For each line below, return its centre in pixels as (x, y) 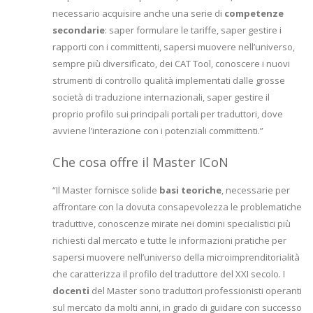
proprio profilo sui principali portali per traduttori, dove (168, 114)
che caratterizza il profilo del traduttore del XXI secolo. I (169, 274)
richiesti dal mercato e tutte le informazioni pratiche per (169, 241)
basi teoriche (190, 190)
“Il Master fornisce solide (106, 190)
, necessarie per (256, 190)
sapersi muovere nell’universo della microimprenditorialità (176, 257)
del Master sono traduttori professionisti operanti (196, 291)
